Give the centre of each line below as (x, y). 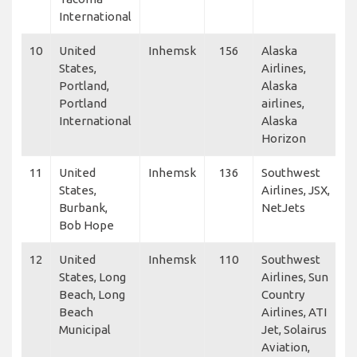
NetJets (283, 207)
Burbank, (83, 207)
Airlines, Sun (295, 277)
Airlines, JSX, (296, 190)
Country (283, 294)
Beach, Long (92, 294)
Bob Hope (86, 225)
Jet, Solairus (294, 329)
